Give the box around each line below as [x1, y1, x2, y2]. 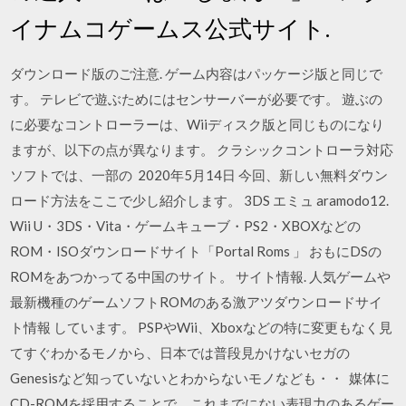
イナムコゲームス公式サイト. [10, 14, 331, 43]
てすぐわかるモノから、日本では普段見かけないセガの [10, 344, 351, 361]
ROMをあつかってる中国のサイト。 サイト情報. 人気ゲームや [10, 268, 391, 285]
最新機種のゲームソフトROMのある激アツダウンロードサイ [10, 294, 383, 310]
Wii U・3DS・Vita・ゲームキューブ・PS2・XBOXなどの [10, 217, 362, 234]
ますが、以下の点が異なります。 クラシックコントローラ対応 [10, 141, 394, 158]
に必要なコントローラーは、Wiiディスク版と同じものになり [10, 116, 385, 132]
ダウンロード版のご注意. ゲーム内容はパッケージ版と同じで [10, 65, 383, 82]
